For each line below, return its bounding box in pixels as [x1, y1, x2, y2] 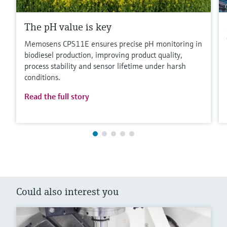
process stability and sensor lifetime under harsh [24, 60, 186, 71]
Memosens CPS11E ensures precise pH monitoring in [24, 38, 202, 49]
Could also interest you [16, 185, 119, 198]
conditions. [24, 71, 60, 82]
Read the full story [24, 91, 89, 101]
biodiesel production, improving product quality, [24, 49, 182, 60]
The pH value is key [24, 20, 111, 33]
